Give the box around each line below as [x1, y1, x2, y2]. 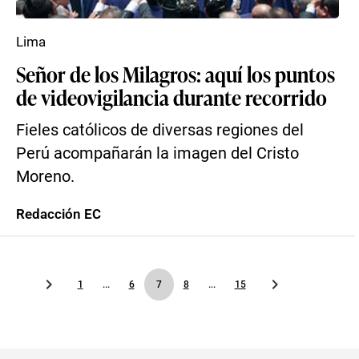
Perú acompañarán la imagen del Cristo [16, 144, 299, 163]
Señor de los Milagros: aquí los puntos [16, 59, 335, 88]
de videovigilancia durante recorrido [16, 83, 327, 111]
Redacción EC [16, 206, 101, 222]
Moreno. [16, 167, 75, 186]
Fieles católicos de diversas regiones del [16, 121, 304, 139]
